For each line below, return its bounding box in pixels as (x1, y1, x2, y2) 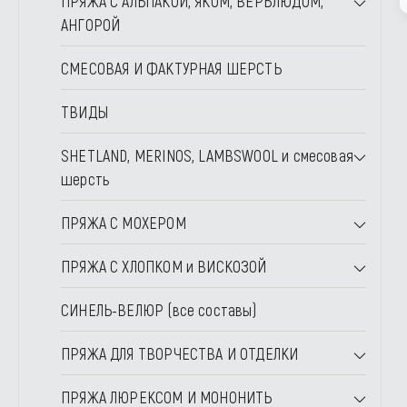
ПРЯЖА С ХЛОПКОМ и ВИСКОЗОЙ (61, 256, 267, 276)
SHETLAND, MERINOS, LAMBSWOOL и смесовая (61, 145, 354, 165)
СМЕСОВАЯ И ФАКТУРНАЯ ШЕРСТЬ (61, 58, 282, 78)
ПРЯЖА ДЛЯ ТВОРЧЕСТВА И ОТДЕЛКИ (61, 343, 299, 363)
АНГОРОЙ (61, 15, 121, 35)
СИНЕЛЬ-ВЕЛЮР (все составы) (61, 300, 257, 320)
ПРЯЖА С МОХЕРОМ (61, 213, 186, 233)
